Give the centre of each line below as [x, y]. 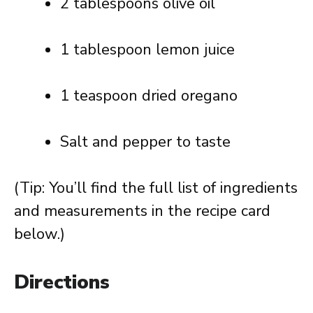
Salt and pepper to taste [145, 142]
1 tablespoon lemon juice [147, 50]
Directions [62, 282]
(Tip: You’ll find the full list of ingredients [156, 188]
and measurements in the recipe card [142, 211]
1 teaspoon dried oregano [149, 96]
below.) [39, 234]
